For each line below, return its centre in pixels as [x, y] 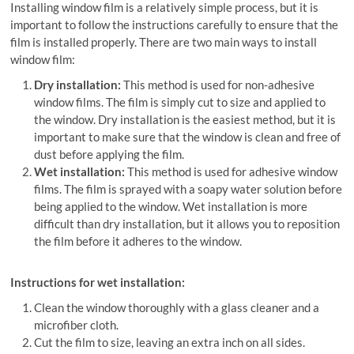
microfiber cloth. [77, 325]
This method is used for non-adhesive [218, 85]
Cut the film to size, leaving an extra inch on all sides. [170, 343]
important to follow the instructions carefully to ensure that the [175, 25]
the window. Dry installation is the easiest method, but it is [185, 120]
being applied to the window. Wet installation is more [171, 207]
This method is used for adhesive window [232, 172]
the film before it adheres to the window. [138, 241]
